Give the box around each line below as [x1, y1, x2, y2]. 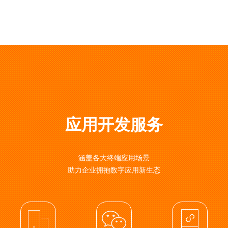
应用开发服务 [65, 113, 163, 135]
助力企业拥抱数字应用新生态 [68, 165, 160, 175]
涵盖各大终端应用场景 [78, 153, 150, 163]
